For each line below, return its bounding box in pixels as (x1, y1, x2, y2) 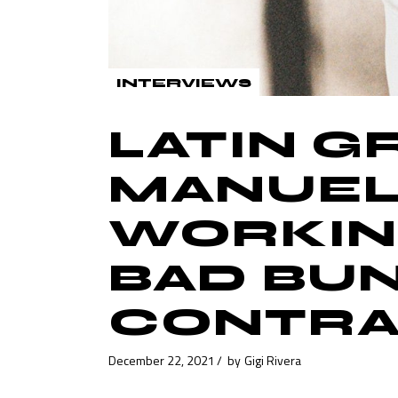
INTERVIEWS (116, 75, 251, 91)
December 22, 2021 (108, 351, 215, 370)
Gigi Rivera (244, 351, 301, 370)
